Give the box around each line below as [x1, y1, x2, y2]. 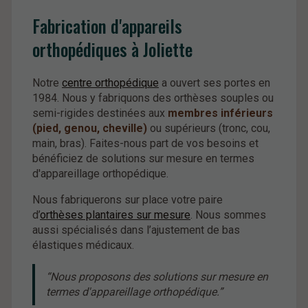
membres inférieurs [168, 106, 273, 120]
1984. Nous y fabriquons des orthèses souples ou [32, 91, 274, 104]
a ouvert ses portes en [159, 76, 270, 89]
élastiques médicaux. [32, 238, 134, 252]
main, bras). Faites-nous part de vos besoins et [32, 136, 258, 150]
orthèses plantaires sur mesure [40, 208, 190, 221]
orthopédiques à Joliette [32, 36, 192, 62]
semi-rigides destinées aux [32, 106, 168, 120]
